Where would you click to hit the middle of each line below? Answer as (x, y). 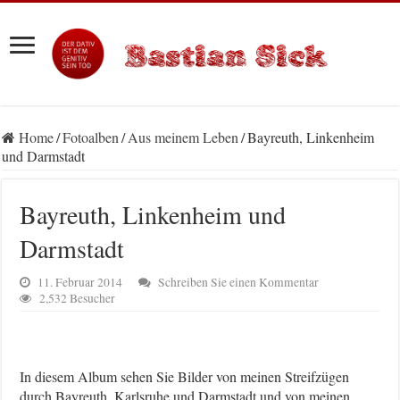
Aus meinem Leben (183, 137)
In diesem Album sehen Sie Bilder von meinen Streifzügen (185, 377)
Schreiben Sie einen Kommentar (239, 283)
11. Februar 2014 (80, 283)
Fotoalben (91, 137)
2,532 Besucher (78, 299)
